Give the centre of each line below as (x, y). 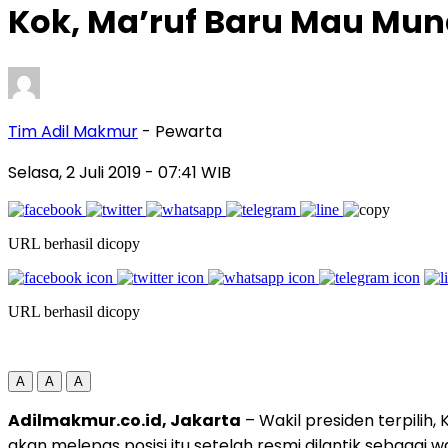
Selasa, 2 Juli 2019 (76, 173)
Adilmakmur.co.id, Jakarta (124, 421)
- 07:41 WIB (188, 173)
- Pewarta (182, 132)
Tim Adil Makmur (73, 132)
